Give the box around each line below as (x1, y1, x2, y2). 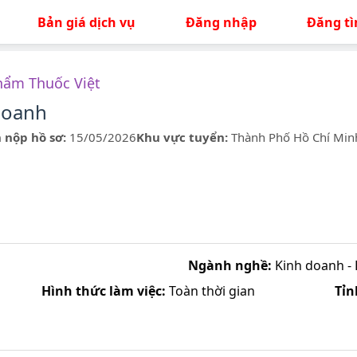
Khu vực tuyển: (136, 129, 228, 145)
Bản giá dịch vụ (37, 13, 135, 31)
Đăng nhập (185, 13, 257, 31)
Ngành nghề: (188, 257, 272, 274)
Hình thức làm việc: (41, 282, 166, 300)
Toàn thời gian (166, 282, 255, 300)
